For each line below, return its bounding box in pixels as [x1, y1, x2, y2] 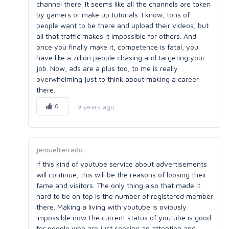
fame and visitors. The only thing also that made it [36, 181, 200, 190]
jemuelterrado [36, 145, 83, 154]
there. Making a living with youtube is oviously [36, 202, 187, 211]
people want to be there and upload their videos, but [36, 21, 209, 30]
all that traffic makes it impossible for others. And [36, 32, 196, 40]
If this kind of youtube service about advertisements [36, 159, 207, 168]
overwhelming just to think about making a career [36, 75, 199, 83]
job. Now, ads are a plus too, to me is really [36, 64, 178, 73]
